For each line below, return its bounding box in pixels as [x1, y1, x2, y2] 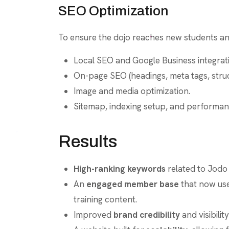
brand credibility [113, 209, 180, 221]
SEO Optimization [58, 4, 168, 18]
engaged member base [86, 178, 179, 190]
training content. [74, 194, 137, 205]
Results [58, 132, 117, 151]
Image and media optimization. [74, 85, 190, 97]
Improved [74, 209, 113, 221]
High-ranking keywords [74, 163, 166, 175]
